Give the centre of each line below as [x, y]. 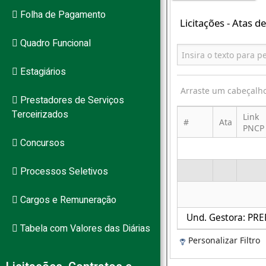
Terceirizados [40, 115]
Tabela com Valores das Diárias [84, 229]
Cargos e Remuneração [67, 200]
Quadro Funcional [54, 43]
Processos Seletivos [63, 172]
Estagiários [42, 72]
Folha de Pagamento [62, 15]
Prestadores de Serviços [71, 100]
